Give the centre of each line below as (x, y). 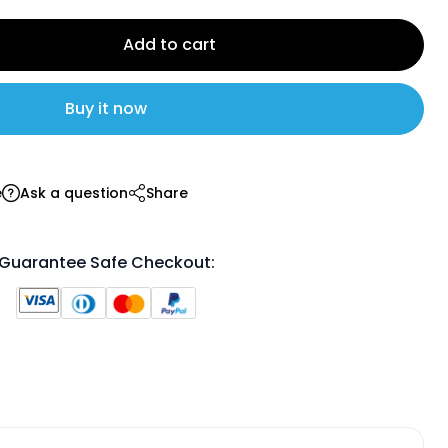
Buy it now (106, 108)
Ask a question (74, 193)
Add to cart (169, 44)
